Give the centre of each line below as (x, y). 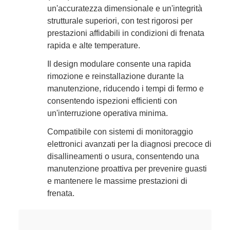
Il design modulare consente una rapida (119, 64)
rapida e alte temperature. (94, 45)
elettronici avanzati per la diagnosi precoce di (129, 144)
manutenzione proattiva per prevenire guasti (127, 168)
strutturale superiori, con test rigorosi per (120, 21)
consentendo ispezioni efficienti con (112, 101)
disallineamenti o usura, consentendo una (123, 156)
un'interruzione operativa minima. (108, 113)
